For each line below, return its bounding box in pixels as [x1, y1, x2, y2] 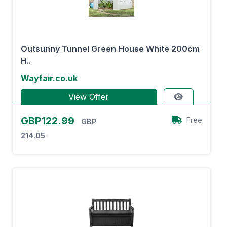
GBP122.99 [21, 115, 77, 127]
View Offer [68, 92, 109, 102]
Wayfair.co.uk [21, 73, 78, 83]
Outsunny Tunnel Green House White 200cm [21, 44, 200, 54]
